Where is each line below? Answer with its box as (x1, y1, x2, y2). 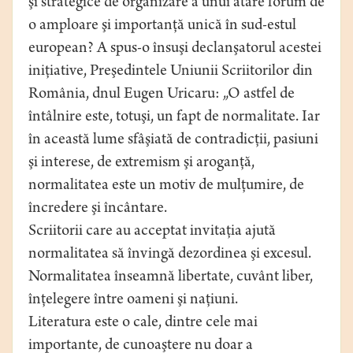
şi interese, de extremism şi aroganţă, (28, 155, 255, 173)
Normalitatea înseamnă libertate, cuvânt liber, (28, 269, 313, 287)
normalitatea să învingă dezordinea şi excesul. (28, 247, 311, 264)
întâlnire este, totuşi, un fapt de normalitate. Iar (28, 110, 320, 127)
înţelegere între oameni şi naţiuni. (28, 292, 238, 310)
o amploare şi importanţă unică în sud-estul (28, 18, 296, 35)
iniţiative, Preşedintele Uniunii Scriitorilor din (28, 64, 313, 81)
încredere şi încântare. (28, 201, 167, 218)
